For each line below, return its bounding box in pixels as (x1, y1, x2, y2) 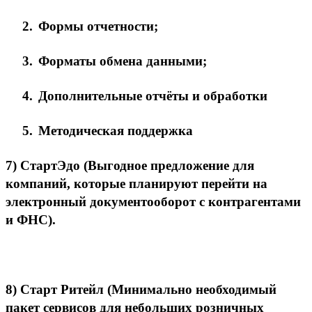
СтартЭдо (20, 157, 80, 173)
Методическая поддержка (38, 123, 193, 138)
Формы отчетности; (38, 18, 158, 33)
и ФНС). (6, 212, 56, 227)
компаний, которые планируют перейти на (6, 175, 267, 191)
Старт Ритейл (20, 281, 104, 297)
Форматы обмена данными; (38, 53, 207, 68)
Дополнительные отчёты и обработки (38, 88, 267, 103)
